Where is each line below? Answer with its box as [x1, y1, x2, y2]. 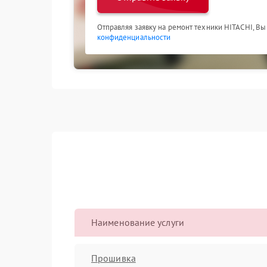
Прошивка [91, 252, 136, 264]
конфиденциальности [97, 32, 171, 42]
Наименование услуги [91, 216, 184, 228]
